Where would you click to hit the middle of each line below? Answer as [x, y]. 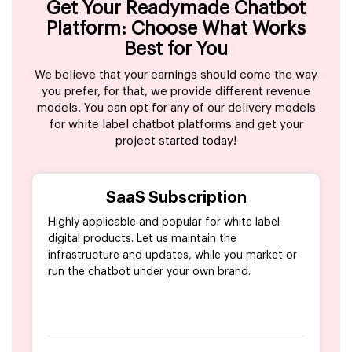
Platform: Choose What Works [176, 29]
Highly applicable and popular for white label [164, 223]
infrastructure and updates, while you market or [172, 256]
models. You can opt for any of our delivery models [176, 108]
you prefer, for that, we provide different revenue [176, 92]
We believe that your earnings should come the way [176, 75]
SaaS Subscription [176, 198]
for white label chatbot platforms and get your [176, 125]
